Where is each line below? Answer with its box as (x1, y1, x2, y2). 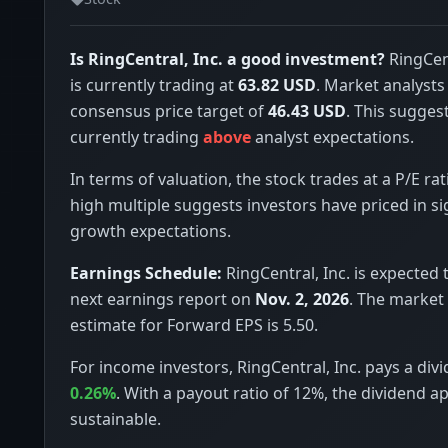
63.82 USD (238, 74, 316, 97)
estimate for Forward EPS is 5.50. (70, 314, 318, 337)
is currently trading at (70, 74, 238, 97)
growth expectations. (70, 220, 231, 243)
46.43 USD (268, 100, 346, 123)
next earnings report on (70, 288, 255, 311)
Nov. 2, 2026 (255, 288, 349, 311)
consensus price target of (70, 100, 268, 123)
